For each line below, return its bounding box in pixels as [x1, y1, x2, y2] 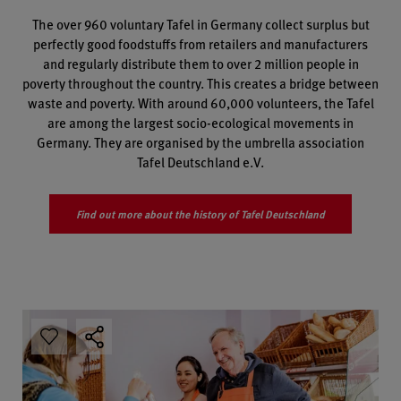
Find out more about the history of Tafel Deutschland [76, 206, 325, 223]
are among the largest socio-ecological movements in [47, 113, 354, 132]
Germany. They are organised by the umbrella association [37, 132, 364, 152]
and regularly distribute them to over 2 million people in [42, 54, 359, 73]
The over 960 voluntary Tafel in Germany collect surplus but [31, 14, 370, 34]
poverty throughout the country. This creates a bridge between [22, 73, 379, 93]
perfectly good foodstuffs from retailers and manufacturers [33, 34, 368, 54]
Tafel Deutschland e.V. [137, 152, 264, 172]
